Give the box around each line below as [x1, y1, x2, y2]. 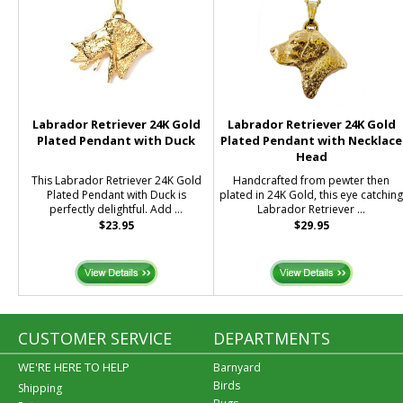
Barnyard [213, 360, 262, 375]
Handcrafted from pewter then [233, 173, 390, 188]
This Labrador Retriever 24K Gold [31, 173, 201, 188]
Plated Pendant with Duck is [46, 187, 186, 202]
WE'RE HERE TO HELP [18, 359, 130, 375]
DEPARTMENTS [213, 327, 331, 349]
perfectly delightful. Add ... [49, 201, 184, 217]
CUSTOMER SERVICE [18, 327, 172, 349]
